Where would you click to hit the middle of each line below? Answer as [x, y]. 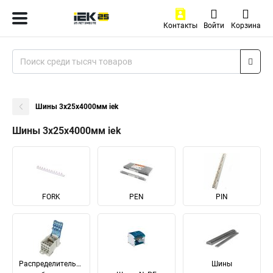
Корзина [246, 26]
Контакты [180, 26]
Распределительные [54, 264]
